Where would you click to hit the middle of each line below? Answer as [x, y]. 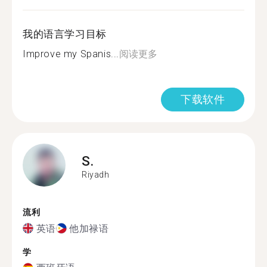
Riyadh [96, 174]
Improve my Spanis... [71, 54]
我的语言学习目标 [65, 34]
